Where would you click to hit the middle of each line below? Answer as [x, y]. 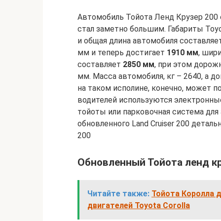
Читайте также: [118, 194]
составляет [100, 64]
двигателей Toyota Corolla [139, 206]
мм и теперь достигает [122, 53]
